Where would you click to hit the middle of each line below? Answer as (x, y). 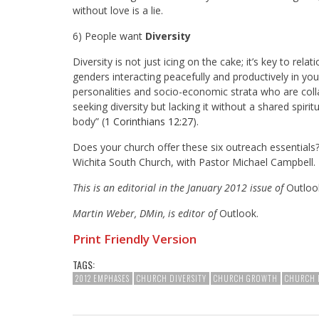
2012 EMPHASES (103, 278)
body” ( (89, 121)
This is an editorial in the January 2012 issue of (179, 187)
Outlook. (239, 213)
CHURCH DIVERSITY (172, 278)
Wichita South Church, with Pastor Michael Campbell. (194, 162)
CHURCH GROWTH (246, 278)
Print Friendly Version (135, 239)
